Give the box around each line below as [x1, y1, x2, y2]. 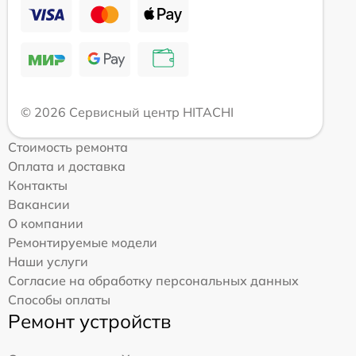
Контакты [8, 176, 68, 193]
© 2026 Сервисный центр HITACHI [21, 103, 234, 120]
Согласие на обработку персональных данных [8, 272, 299, 288]
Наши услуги [8, 253, 88, 269]
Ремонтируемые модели [8, 234, 157, 250]
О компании [8, 215, 83, 231]
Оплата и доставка [8, 157, 126, 174]
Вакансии [8, 195, 70, 212]
